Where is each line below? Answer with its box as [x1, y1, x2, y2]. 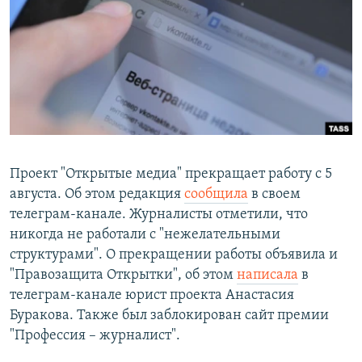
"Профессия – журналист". [10, 328, 180, 344]
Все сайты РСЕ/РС [27, 189, 141, 205]
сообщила [184, 187, 248, 203]
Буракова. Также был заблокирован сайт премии [10, 308, 329, 324]
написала [237, 267, 298, 284]
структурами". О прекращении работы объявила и [10, 247, 338, 263]
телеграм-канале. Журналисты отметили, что [10, 207, 308, 223]
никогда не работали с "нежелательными [10, 227, 280, 243]
